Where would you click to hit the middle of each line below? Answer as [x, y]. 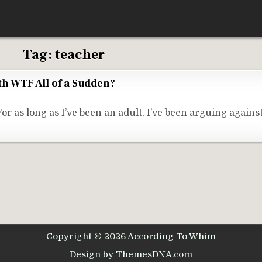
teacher [80, 55]
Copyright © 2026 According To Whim [131, 236]
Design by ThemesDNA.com [131, 254]
